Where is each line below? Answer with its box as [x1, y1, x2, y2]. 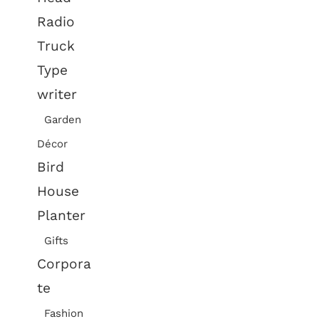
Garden [44, 113, 82, 126]
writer [37, 86, 78, 103]
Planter [37, 207, 86, 224]
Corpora [37, 256, 92, 272]
